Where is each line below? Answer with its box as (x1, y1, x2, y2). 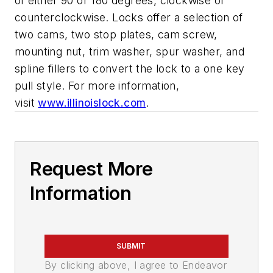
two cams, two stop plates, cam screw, (15, 28, 218, 41)
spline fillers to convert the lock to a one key (15, 62, 245, 76)
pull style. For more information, (15, 79, 180, 93)
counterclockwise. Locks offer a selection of (15, 11, 243, 24)
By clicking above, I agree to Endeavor (44, 259, 227, 272)
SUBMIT (116, 241, 146, 251)
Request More (30, 158, 153, 180)
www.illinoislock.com (38, 96, 146, 110)
